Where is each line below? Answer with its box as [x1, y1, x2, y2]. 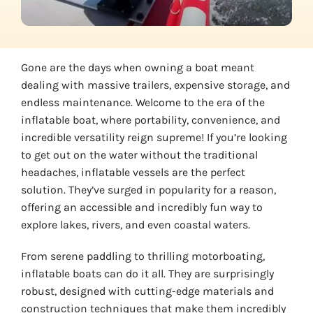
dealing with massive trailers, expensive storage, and [20, 78, 290, 92]
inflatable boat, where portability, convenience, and [20, 113, 280, 127]
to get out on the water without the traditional [20, 148, 258, 162]
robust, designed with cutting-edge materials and [20, 284, 274, 298]
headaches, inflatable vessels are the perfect [20, 166, 245, 180]
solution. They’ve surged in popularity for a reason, [20, 183, 276, 197]
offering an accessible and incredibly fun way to [20, 201, 263, 214]
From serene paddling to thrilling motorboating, [20, 249, 265, 263]
